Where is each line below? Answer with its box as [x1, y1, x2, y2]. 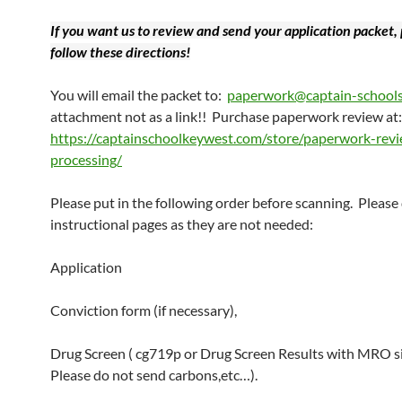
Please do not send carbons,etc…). [50, 366, 258, 384]
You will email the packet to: [50, 86, 227, 104]
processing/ [50, 151, 122, 169]
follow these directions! [50, 43, 190, 61]
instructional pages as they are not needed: [50, 215, 313, 233]
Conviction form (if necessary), [50, 301, 237, 319]
